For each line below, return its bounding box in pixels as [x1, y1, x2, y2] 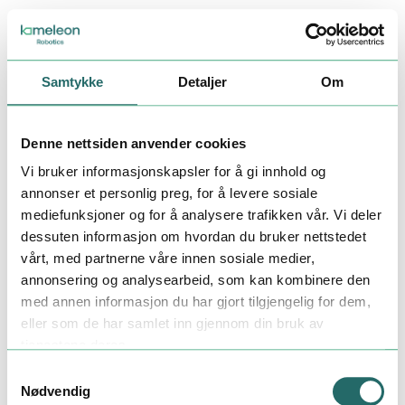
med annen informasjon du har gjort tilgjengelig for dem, [21, 294, 371, 310]
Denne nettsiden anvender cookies [21, 135, 246, 151]
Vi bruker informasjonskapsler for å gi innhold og [21, 164, 326, 180]
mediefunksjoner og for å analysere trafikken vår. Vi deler [21, 207, 381, 223]
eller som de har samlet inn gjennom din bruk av [21, 316, 325, 332]
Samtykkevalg [6, 364, 93, 381]
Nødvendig [21, 382, 90, 399]
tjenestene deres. [21, 337, 130, 353]
